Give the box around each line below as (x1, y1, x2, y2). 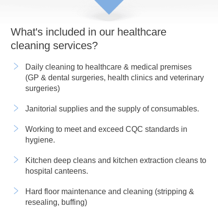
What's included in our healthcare (11, 26, 167, 38)
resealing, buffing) (25, 198, 88, 206)
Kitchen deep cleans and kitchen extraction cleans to (25, 156, 207, 164)
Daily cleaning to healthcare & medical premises (25, 62, 192, 71)
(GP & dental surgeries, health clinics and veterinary (25, 73, 204, 82)
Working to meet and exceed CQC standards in (25, 125, 188, 133)
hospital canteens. (25, 166, 89, 175)
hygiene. (25, 135, 55, 144)
